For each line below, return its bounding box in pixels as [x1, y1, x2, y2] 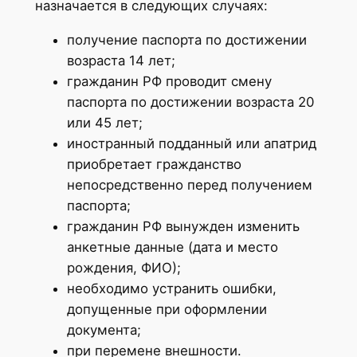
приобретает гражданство [66, 156, 241, 173]
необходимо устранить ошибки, [66, 280, 277, 297]
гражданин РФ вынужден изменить [66, 218, 300, 235]
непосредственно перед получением [66, 177, 312, 194]
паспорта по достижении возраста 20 [66, 94, 318, 111]
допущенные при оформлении [66, 301, 267, 318]
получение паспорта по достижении [66, 32, 307, 49]
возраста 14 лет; [66, 53, 175, 69]
